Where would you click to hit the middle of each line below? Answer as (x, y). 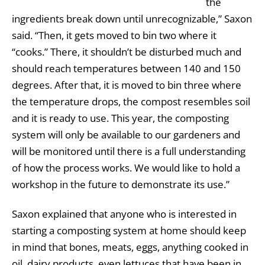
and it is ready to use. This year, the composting (120, 118)
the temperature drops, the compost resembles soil (131, 102)
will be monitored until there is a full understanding (129, 151)
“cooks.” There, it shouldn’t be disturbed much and (127, 52)
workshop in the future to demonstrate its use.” (121, 185)
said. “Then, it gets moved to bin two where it (114, 35)
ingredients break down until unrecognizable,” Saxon (132, 19)
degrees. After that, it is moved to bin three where (127, 85)
